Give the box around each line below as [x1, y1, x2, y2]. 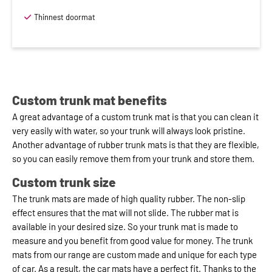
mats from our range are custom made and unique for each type [12, 249, 257, 260]
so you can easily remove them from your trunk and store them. [12, 152, 254, 164]
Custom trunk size [12, 174, 116, 190]
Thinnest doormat [34, 12, 95, 22]
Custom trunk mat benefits [12, 92, 167, 107]
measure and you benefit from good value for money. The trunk [12, 235, 253, 246]
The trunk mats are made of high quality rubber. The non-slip [12, 193, 245, 205]
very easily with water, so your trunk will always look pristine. [12, 124, 245, 136]
